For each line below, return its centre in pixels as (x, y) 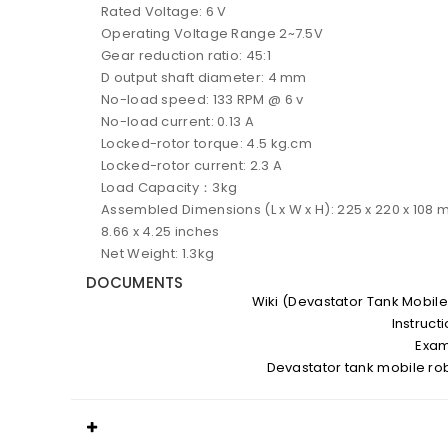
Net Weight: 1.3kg (158, 253)
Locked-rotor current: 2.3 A (192, 165)
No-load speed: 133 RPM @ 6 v (202, 99)
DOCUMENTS (135, 282)
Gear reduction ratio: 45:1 (186, 55)
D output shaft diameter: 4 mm (204, 77)
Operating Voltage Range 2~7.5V (212, 33)
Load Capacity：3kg (169, 187)
